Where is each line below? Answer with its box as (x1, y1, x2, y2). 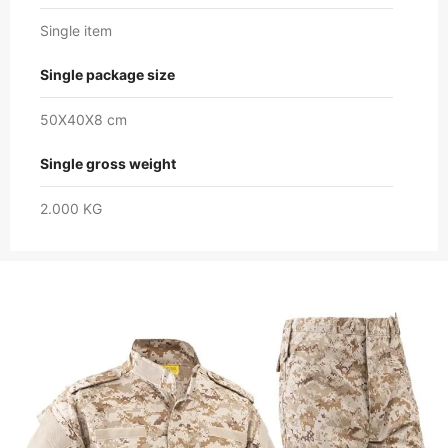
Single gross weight (40, 155, 176, 173)
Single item (40, 22, 112, 40)
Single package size (40, 66, 175, 84)
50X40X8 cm (40, 111, 127, 129)
